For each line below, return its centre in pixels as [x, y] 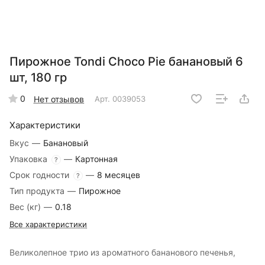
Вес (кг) [26, 207]
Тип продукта [38, 191]
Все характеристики [48, 224]
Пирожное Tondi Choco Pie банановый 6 [126, 62]
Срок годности [41, 175]
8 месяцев [119, 175]
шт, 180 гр [38, 78]
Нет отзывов [59, 99]
